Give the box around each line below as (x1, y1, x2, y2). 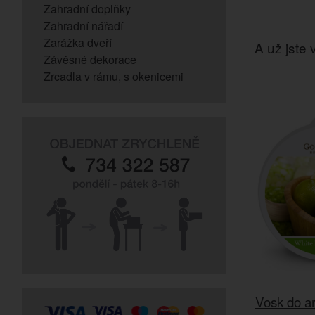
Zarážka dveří (44, 34, 112, 51)
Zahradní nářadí (44, 18, 123, 34)
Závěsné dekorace (44, 51, 136, 67)
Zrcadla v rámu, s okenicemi (44, 68, 184, 84)
